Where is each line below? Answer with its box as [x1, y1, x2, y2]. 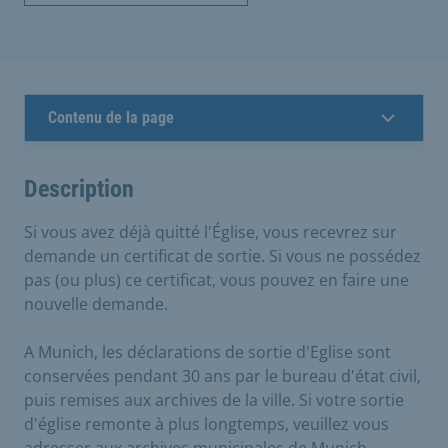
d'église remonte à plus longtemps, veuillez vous [24, 413, 389, 435]
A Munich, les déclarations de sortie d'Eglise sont [24, 341, 391, 363]
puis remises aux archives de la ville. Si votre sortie [24, 389, 404, 411]
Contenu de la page [48, 108, 174, 127]
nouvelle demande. [24, 293, 168, 315]
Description [24, 175, 134, 203]
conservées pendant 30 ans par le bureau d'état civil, [24, 365, 421, 387]
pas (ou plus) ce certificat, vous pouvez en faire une [24, 269, 409, 291]
